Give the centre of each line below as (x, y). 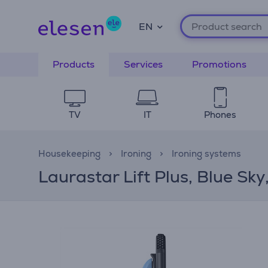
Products (74, 64)
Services (143, 64)
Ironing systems (206, 153)
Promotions (219, 64)
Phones (220, 115)
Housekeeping (69, 153)
